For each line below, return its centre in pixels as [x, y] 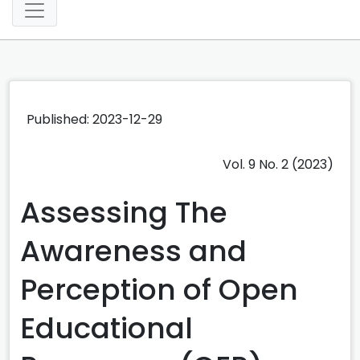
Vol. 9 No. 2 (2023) [278, 164]
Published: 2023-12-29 [94, 119]
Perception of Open [159, 289]
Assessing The [124, 212]
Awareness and [133, 251]
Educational [106, 328]
